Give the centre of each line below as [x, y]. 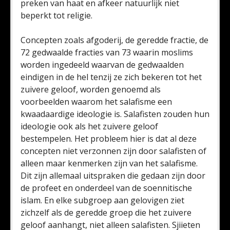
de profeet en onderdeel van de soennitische [106, 188]
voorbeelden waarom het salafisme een [96, 102]
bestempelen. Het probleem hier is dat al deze [109, 139]
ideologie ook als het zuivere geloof [89, 126]
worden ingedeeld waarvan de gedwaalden [102, 65]
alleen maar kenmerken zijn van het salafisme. [109, 163]
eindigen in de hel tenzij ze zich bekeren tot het [111, 77]
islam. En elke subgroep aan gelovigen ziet [102, 200]
